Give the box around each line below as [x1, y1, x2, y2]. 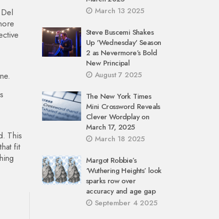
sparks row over [86, 175, 136, 186]
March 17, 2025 [86, 122, 135, 132]
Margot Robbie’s [86, 155, 137, 166]
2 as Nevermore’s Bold [86, 47, 157, 58]
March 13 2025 [92, 5, 145, 16]
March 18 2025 [92, 133, 145, 144]
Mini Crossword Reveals [86, 101, 160, 112]
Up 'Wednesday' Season [86, 37, 161, 48]
